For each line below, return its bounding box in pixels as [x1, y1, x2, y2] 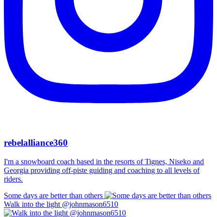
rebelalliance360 [4, 138, 68, 148]
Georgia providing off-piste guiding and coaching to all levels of [4, 166, 200, 174]
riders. [4, 174, 23, 183]
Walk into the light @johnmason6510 [4, 200, 118, 208]
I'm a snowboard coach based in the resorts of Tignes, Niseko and [4, 157, 204, 166]
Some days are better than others [4, 191, 103, 200]
